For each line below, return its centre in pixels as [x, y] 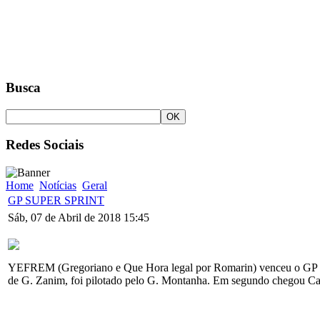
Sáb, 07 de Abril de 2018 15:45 [79, 218]
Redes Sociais [45, 145]
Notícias [58, 186]
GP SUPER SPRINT [56, 201]
